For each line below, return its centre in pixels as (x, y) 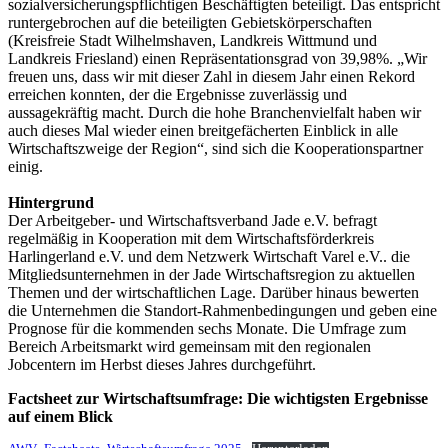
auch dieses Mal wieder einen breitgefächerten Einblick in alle (203, 130)
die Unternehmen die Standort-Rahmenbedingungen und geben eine (222, 310)
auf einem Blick (60, 416)
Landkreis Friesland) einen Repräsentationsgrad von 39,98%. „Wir (217, 58)
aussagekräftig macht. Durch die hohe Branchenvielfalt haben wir (214, 112)
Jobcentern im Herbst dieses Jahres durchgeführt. (162, 364)
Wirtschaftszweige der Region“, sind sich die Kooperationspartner (215, 148)
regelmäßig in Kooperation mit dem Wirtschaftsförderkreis (191, 238)
